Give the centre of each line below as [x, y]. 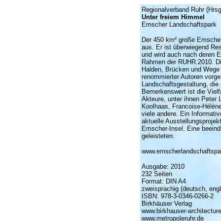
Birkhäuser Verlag [166, 203]
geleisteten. [158, 136]
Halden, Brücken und [172, 69]
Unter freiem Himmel [173, 17]
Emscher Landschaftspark [179, 24]
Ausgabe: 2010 [163, 166]
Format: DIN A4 [164, 181]
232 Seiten [157, 174]
